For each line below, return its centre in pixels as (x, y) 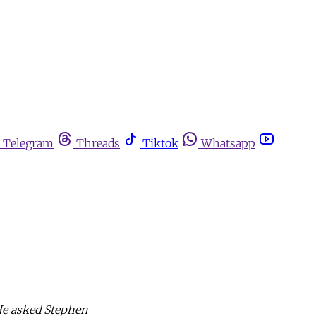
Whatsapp (228, 143)
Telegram (28, 143)
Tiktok (160, 143)
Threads (98, 143)
